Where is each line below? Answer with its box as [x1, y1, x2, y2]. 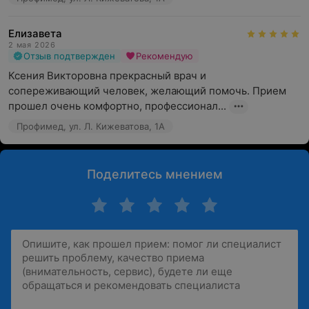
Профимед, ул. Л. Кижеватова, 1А [17, 121, 165, 132]
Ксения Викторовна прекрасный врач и [8, 69, 206, 82]
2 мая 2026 [8, 40, 56, 50]
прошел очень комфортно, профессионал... [8, 99, 226, 112]
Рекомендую [136, 50, 193, 61]
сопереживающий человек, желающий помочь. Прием [8, 84, 286, 97]
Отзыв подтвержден [23, 50, 115, 61]
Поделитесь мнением [86, 167, 223, 181]
